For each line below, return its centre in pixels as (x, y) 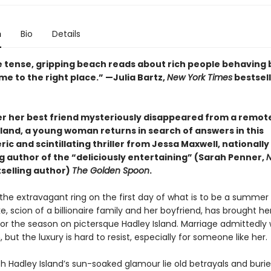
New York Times (199, 77)
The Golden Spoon (110, 171)
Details (66, 34)
